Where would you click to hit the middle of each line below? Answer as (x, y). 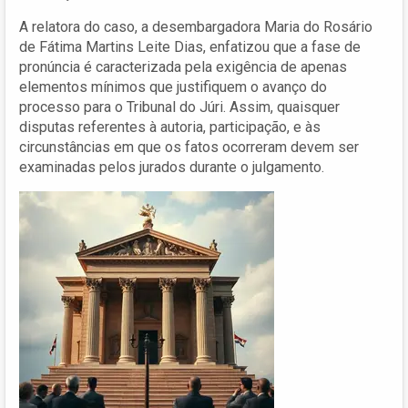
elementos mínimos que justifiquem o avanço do (173, 87)
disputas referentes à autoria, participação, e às (170, 127)
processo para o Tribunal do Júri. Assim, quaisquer (179, 107)
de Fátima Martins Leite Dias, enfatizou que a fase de (190, 46)
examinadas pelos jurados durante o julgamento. (172, 167)
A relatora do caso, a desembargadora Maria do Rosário (196, 26)
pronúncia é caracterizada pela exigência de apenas (183, 66)
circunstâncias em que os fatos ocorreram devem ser (189, 147)
